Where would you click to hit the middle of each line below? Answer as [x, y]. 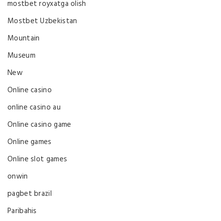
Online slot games [37, 159]
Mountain [24, 38]
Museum [21, 55]
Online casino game [39, 125]
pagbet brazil [30, 194]
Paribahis [22, 211]
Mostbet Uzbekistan [42, 21]
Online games [30, 142]
